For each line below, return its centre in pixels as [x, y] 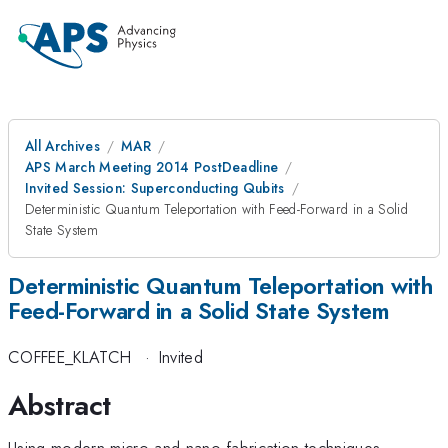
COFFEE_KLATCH [70, 357]
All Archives [62, 146]
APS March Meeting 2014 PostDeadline [152, 167]
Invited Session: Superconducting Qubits [155, 188]
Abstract [59, 405]
